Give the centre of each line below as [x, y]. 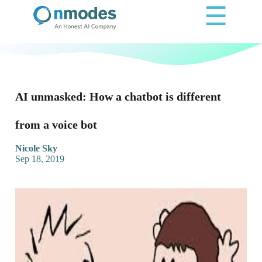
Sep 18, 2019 [40, 159]
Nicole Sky [36, 149]
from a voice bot [56, 125]
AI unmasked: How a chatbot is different [118, 97]
